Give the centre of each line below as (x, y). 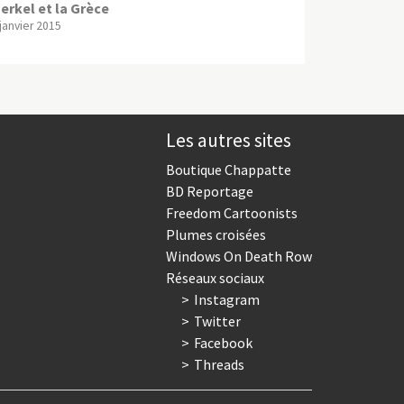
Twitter (217, 321)
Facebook (223, 342)
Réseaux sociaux (215, 277)
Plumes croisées (216, 234)
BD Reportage (210, 191)
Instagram (226, 299)
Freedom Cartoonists (232, 212)
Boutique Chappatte (229, 169)
